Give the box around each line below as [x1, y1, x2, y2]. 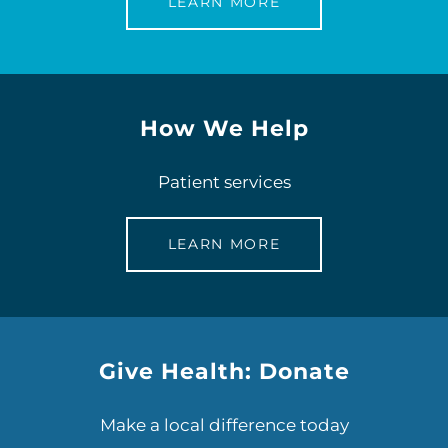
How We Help [139, 115, 309, 143]
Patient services [157, 172, 291, 193]
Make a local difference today [99, 414, 349, 435]
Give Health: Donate [98, 357, 350, 385]
